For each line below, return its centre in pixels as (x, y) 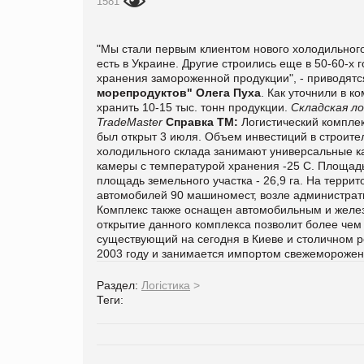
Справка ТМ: (202, 121)
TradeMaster (130, 121)
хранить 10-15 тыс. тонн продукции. (194, 107)
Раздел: (119, 285)
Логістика (166, 285)
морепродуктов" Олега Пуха (179, 92)
